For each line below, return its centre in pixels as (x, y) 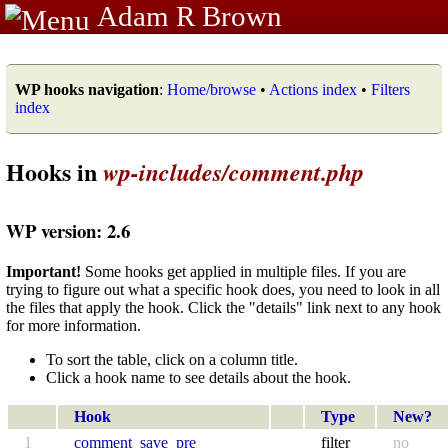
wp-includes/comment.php (233, 171)
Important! (43, 271)
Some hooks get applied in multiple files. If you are (243, 271)
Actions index (313, 89)
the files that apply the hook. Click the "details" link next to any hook (223, 307)
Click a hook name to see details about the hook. (198, 377)
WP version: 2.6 (68, 230)
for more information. (73, 325)
